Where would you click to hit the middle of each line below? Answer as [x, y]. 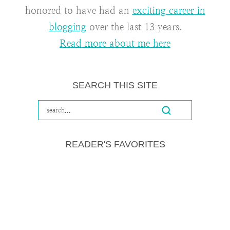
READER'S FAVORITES [115, 144]
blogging [67, 27]
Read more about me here [115, 44]
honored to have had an [79, 11]
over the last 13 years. [134, 27]
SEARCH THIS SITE [115, 85]
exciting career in [169, 11]
